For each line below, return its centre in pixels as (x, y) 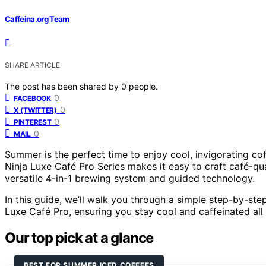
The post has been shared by (63, 86)
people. (143, 86)
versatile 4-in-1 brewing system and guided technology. (130, 178)
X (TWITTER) (35, 110)
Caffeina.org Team (37, 19)
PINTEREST (33, 122)
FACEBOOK (32, 98)
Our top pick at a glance (79, 237)
